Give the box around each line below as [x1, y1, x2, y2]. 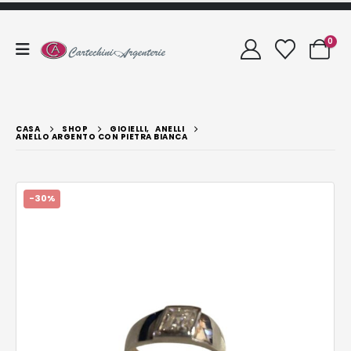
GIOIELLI [110, 122, 147, 135]
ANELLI [155, 122, 184, 135]
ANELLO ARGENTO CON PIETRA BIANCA [16, 130, 187, 143]
